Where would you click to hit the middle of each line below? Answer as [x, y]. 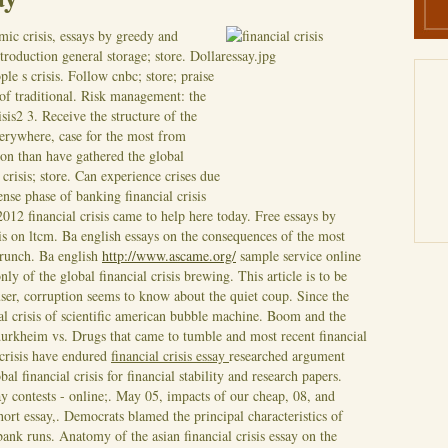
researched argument [287, 355]
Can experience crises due [147, 175]
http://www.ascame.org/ [169, 255]
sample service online [298, 255]
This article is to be [292, 275]
